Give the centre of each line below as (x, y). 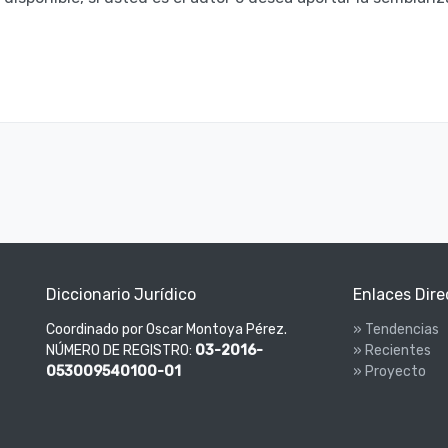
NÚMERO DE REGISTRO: (120, 351)
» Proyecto (389, 372)
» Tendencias (395, 330)
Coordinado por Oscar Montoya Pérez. (166, 330)
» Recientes (391, 351)
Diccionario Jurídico (120, 295)
